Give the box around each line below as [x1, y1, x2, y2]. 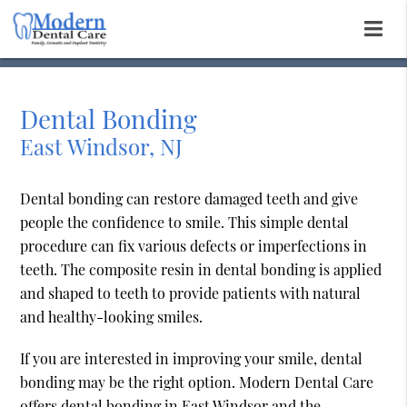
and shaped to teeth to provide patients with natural [20, 283, 362, 303]
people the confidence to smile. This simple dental [20, 213, 350, 233]
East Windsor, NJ [20, 132, 184, 162]
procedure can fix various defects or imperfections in [20, 236, 368, 256]
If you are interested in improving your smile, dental [20, 349, 363, 369]
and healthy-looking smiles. [20, 307, 203, 327]
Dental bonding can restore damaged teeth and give [20, 189, 359, 209]
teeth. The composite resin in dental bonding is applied [20, 260, 382, 280]
